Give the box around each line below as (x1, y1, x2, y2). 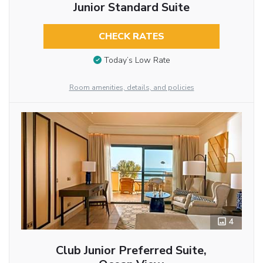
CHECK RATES (98, 29, 164, 43)
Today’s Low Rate (103, 55, 170, 66)
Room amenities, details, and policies (69, 83, 194, 93)
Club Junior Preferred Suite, (56, 242, 207, 259)
